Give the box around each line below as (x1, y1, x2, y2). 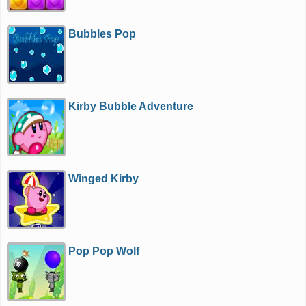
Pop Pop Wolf (68, 245, 140, 257)
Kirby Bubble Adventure (68, 100, 194, 112)
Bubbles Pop (68, 28, 137, 40)
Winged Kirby (68, 173, 139, 184)
